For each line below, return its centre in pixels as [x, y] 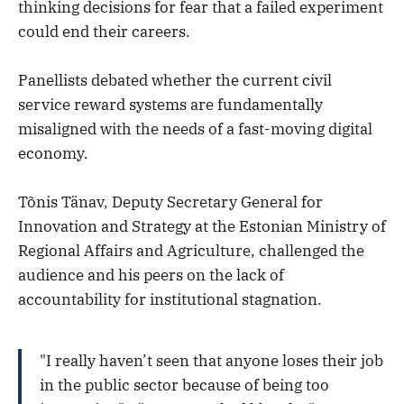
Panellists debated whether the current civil [175, 81]
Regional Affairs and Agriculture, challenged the [191, 251]
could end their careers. [104, 31]
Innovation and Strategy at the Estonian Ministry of [202, 227]
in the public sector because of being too [184, 386]
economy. [53, 154]
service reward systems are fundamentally [170, 105]
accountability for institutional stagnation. [170, 300]
